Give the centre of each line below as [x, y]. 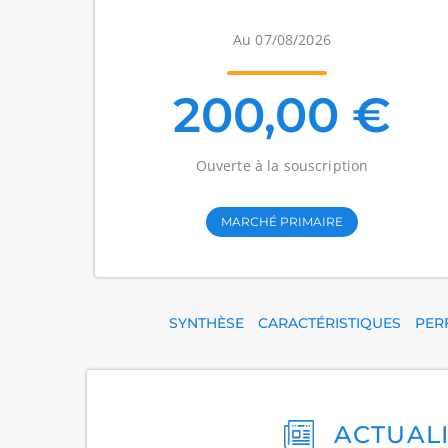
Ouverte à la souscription [282, 165]
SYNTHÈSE [206, 323]
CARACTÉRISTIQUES [329, 323]
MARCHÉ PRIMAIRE [281, 221]
